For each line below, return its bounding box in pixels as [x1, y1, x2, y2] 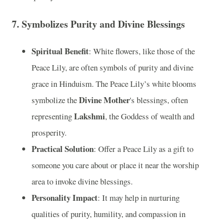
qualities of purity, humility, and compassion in [32, 208, 185, 220]
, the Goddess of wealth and [105, 110, 194, 122]
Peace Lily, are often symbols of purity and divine [32, 62, 193, 74]
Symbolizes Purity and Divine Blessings [22, 16, 185, 31]
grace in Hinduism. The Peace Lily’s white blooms [32, 78, 196, 90]
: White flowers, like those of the [89, 45, 195, 57]
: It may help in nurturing [98, 192, 180, 204]
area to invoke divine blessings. [32, 176, 133, 187]
